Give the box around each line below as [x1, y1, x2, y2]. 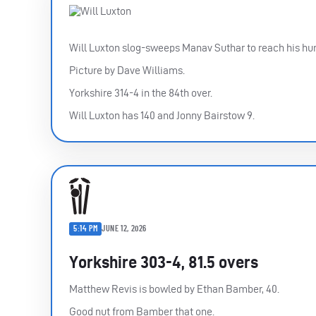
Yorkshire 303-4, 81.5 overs [69, 252, 258, 272]
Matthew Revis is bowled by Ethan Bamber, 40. [69, 282, 279, 295]
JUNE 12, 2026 [102, 224, 147, 233]
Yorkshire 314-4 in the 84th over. [69, 86, 212, 99]
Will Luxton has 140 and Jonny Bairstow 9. [69, 109, 255, 121]
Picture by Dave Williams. [69, 63, 185, 76]
